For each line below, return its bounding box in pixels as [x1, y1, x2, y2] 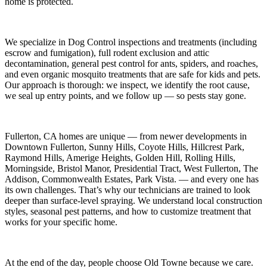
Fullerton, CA [5, 131, 57, 141]
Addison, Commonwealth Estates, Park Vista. [5, 173, 176, 184]
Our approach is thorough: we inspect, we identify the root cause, [5, 79, 250, 90]
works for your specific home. [5, 216, 117, 227]
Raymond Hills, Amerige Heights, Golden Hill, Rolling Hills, [5, 152, 235, 163]
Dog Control [68, 36, 116, 47]
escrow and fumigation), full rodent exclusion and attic [5, 47, 209, 58]
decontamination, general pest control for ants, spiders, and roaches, [5, 58, 258, 69]
